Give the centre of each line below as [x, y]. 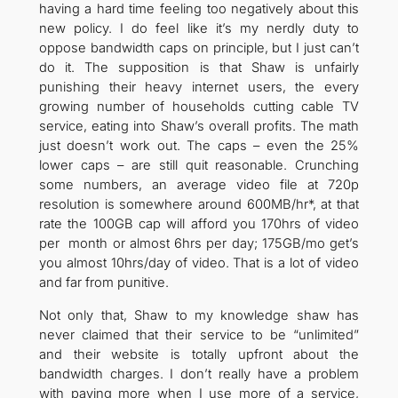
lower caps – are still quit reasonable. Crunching [199, 165]
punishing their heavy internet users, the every [199, 87]
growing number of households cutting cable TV [199, 106]
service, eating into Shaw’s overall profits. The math [199, 126]
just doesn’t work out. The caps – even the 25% [199, 145]
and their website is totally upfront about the [199, 354]
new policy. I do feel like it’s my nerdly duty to [199, 28]
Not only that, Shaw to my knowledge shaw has [199, 315]
